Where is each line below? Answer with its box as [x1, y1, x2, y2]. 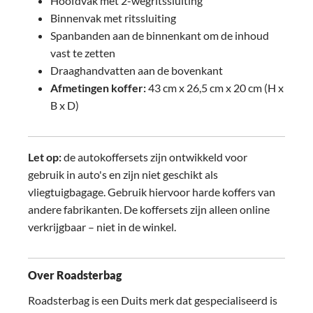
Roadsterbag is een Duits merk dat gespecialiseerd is [28, 293, 277, 307]
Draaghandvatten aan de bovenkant [50, 64, 223, 77]
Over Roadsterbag [28, 268, 122, 282]
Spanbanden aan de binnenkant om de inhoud [50, 29, 269, 42]
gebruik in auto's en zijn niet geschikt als [28, 168, 218, 181]
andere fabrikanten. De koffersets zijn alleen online [28, 203, 270, 216]
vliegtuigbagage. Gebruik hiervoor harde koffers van [28, 185, 275, 198]
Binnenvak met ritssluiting [50, 11, 176, 24]
